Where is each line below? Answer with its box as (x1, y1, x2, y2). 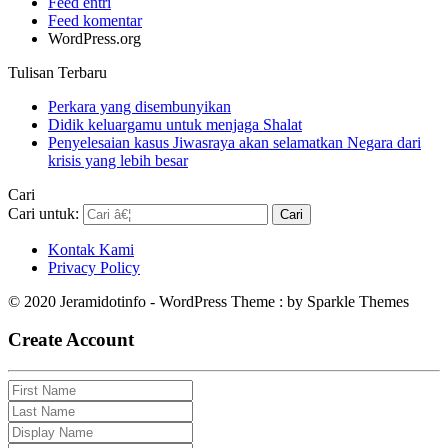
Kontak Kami (48, 240, 134, 258)
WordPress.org (48, 29, 141, 47)
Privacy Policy (48, 258, 140, 276)
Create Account (8, 329, 134, 351)
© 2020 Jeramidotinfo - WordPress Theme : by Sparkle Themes (8, 292, 409, 310)
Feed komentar (48, 11, 142, 29)
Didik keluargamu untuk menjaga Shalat (48, 115, 302, 133)
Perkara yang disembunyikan (48, 97, 231, 115)
